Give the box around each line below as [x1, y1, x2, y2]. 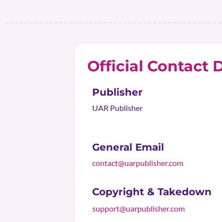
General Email [92, 141, 164, 153]
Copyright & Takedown [92, 186, 212, 198]
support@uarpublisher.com [92, 204, 185, 213]
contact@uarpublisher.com [92, 158, 183, 167]
